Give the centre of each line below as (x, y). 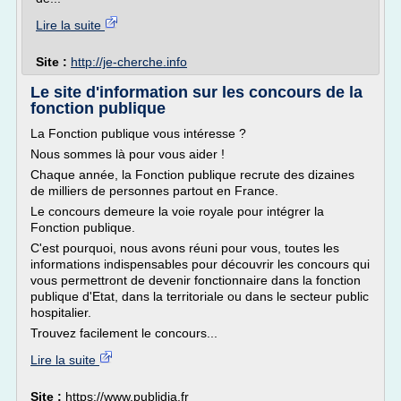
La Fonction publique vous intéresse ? (138, 133)
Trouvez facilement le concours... (124, 333)
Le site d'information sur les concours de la (196, 92)
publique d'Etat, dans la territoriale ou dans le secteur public (200, 296)
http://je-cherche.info (129, 62)
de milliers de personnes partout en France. (154, 191)
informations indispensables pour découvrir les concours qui (200, 264)
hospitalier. (61, 312)
